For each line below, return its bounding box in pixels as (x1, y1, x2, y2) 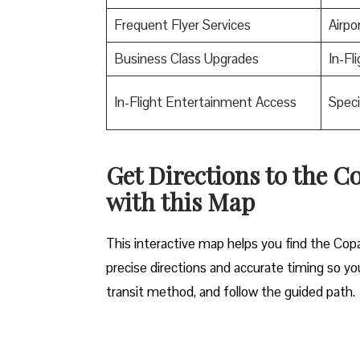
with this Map (106, 185, 255, 218)
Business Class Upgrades (113, 49, 259, 67)
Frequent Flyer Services (113, 15, 251, 34)
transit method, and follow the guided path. (106, 282, 355, 301)
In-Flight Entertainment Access (113, 92, 297, 111)
